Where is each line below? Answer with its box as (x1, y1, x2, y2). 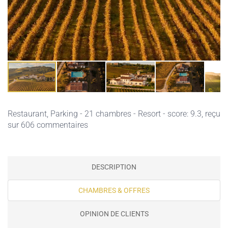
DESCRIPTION (92, 163, 136, 171)
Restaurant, (8, 109, 50, 119)
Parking (50, 109, 78, 119)
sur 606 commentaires (8, 120, 88, 130)
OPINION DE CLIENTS (79, 210, 149, 218)
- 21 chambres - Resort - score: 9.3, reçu (78, 109, 220, 119)
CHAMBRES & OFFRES (78, 186, 150, 194)
